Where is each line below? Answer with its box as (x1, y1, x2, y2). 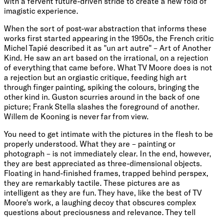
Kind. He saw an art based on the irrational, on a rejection (4, 53, 208, 62)
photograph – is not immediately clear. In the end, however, (4, 149, 211, 158)
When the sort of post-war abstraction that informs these (4, 23, 207, 33)
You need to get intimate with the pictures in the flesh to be (4, 129, 213, 138)
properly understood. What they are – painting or (4, 139, 175, 148)
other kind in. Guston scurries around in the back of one (4, 92, 200, 101)
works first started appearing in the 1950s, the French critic (4, 33, 214, 43)
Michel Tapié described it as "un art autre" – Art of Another (4, 43, 211, 52)
